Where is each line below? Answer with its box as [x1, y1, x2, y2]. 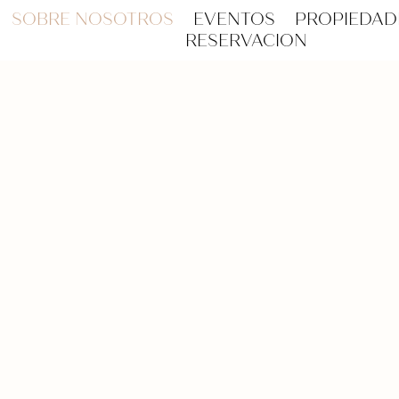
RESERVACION [185, 30, 308, 51]
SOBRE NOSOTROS [12, 9, 175, 29]
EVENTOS [193, 9, 276, 29]
